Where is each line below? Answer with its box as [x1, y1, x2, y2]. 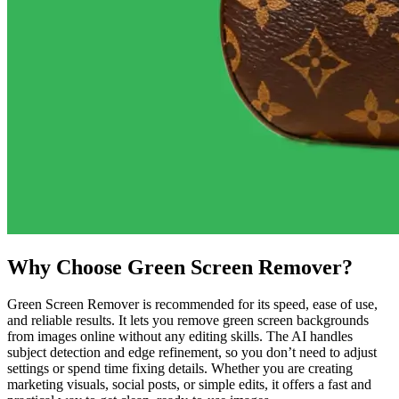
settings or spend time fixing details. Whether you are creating [7, 361, 353, 377]
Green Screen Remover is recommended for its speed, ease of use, [7, 297, 378, 313]
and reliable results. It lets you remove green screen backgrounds [7, 313, 369, 329]
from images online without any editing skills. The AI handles [7, 329, 353, 345]
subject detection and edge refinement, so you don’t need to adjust [7, 345, 377, 361]
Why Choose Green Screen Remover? [7, 255, 353, 279]
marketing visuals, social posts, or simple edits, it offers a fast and [7, 377, 371, 393]
